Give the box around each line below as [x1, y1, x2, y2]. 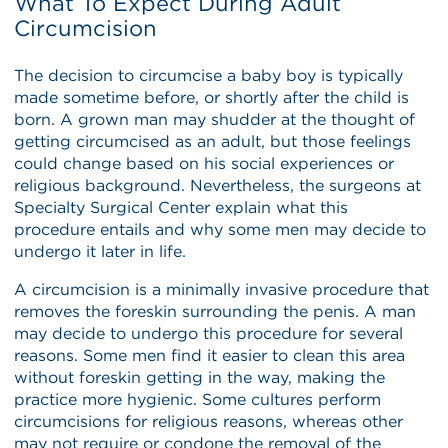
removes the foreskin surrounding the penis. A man [14, 301, 417, 321]
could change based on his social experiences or [14, 153, 395, 173]
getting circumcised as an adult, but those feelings [14, 131, 412, 151]
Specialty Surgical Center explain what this [14, 197, 349, 217]
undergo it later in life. [14, 241, 187, 261]
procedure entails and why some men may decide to [14, 219, 427, 239]
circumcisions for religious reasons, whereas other [14, 411, 404, 431]
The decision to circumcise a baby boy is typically [14, 65, 404, 85]
